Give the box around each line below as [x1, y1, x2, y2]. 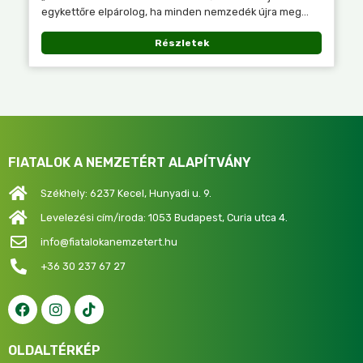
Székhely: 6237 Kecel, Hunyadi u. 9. [41, 187, 211, 200]
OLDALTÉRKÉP [8, 342, 100, 358]
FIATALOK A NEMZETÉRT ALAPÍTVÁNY [8, 154, 251, 170]
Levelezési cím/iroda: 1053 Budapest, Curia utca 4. [41, 211, 288, 224]
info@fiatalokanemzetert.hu [41, 236, 177, 249]
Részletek [154, 36, 209, 49]
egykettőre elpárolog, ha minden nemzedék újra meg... [41, 5, 309, 18]
